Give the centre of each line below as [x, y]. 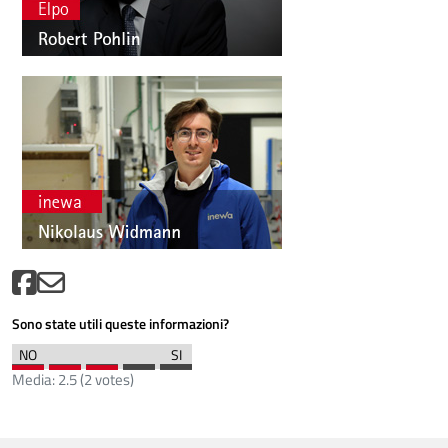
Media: [35, 379]
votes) [113, 379]
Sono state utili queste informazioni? [120, 323]
